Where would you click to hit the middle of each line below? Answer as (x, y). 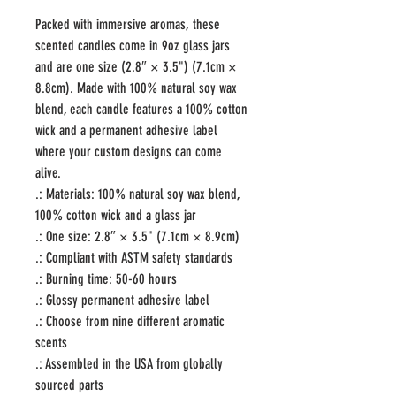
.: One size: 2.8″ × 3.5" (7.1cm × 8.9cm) (137, 236)
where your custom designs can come (129, 152)
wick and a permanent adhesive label (126, 130)
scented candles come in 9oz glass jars (133, 46)
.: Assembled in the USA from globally (129, 364)
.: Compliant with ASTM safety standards (134, 258)
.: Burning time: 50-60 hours (106, 279)
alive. (48, 173)
